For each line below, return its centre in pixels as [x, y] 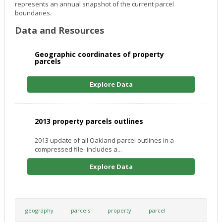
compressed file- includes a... [78, 149]
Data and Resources [59, 30]
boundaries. [33, 13]
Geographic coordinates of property [99, 55]
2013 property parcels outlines [89, 121]
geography [39, 211]
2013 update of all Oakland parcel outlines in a [104, 140]
